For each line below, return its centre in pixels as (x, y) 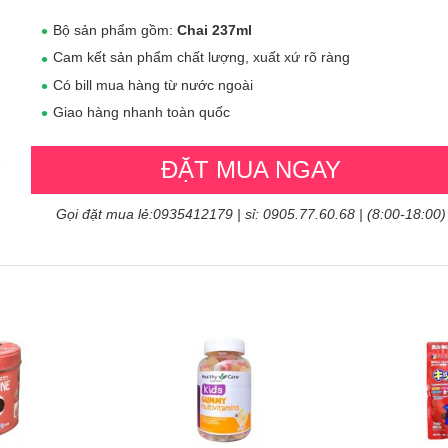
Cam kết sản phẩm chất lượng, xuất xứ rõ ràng (201, 57)
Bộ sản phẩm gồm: (115, 30)
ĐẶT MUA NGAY (251, 170)
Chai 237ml (214, 30)
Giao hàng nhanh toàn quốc (141, 111)
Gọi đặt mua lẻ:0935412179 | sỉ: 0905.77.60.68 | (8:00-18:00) (251, 214)
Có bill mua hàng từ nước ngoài (153, 84)
